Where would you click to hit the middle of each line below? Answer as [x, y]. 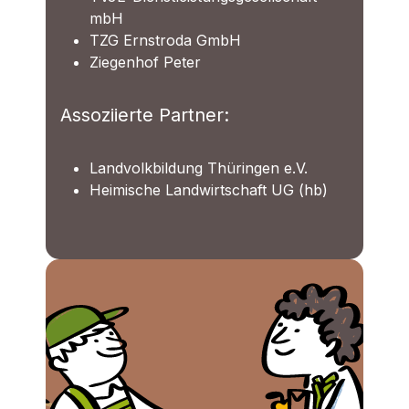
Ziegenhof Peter [145, 63]
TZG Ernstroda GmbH [165, 41]
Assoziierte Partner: [145, 115]
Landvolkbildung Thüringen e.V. [199, 168]
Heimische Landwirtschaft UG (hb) [209, 190]
